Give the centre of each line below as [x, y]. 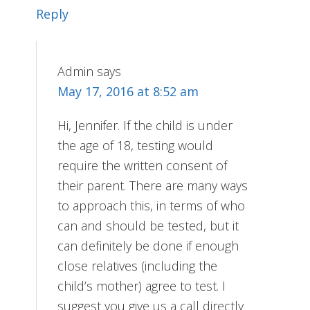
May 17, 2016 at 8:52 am [128, 91]
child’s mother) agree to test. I [142, 285]
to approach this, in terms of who [152, 205]
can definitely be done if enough [148, 245]
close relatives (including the [138, 265]
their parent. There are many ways [153, 185]
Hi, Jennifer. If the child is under [145, 125]
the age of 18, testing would [136, 145]
